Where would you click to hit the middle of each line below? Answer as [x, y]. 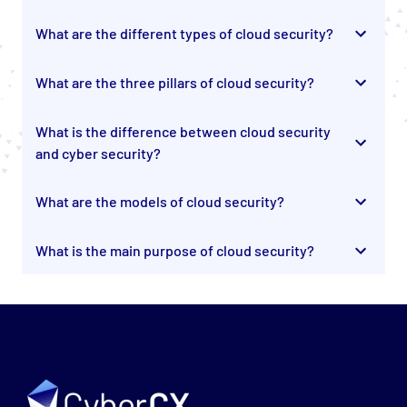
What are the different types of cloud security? [184, 34]
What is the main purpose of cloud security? [174, 250]
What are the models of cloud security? [159, 202]
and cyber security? [98, 153]
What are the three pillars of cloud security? [174, 82]
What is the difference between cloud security [183, 131]
